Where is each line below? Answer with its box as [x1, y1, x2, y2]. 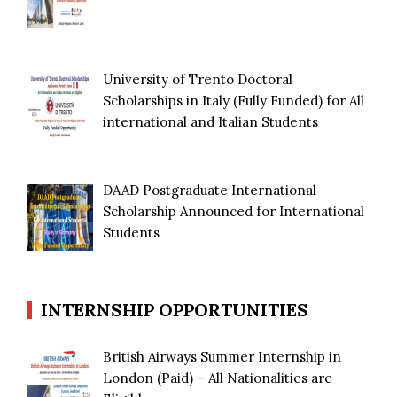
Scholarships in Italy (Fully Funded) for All [103, 91, 365, 109]
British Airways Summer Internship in [103, 347, 342, 365]
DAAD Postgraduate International [103, 182, 317, 199]
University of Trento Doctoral [103, 70, 293, 88]
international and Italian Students [103, 113, 319, 130]
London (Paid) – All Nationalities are [103, 369, 333, 386]
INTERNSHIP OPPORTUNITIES [41, 298, 308, 321]
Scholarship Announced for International [103, 203, 365, 221]
